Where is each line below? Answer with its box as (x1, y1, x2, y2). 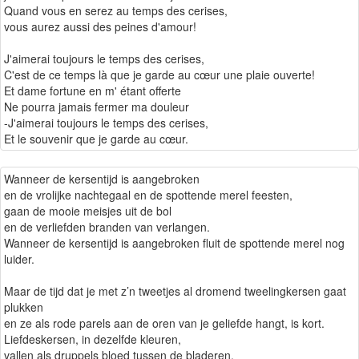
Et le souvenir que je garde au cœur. (4, 131, 188, 147)
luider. (4, 251, 34, 268)
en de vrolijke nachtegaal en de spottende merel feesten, (4, 187, 292, 204)
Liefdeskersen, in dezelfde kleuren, (4, 331, 181, 348)
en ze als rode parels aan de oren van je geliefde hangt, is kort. (4, 315, 325, 332)
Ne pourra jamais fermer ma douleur (4, 99, 189, 115)
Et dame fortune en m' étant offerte (4, 83, 181, 99)
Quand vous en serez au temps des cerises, (4, 2, 228, 19)
